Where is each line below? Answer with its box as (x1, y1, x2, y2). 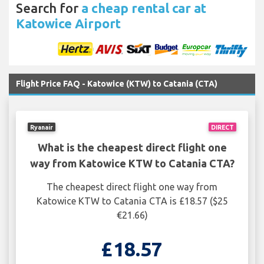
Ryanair (30, 123, 54, 131)
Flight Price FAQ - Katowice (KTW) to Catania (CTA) (16, 79, 217, 89)
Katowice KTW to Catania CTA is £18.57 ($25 (36, 196, 228, 207)
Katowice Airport (16, 16, 121, 31)
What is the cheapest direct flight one (37, 141, 227, 154)
